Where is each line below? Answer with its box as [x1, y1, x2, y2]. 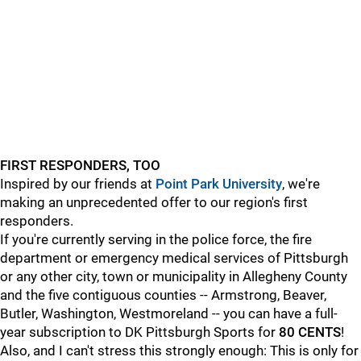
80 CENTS [279, 324, 341, 340]
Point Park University [156, 176, 282, 192]
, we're [282, 176, 320, 192]
